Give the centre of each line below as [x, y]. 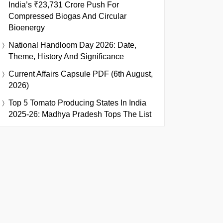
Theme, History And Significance [66, 56]
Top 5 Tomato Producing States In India [77, 103]
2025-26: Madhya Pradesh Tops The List [80, 114]
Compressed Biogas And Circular [67, 16]
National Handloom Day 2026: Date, [72, 45]
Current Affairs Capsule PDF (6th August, [81, 74]
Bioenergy [27, 28]
